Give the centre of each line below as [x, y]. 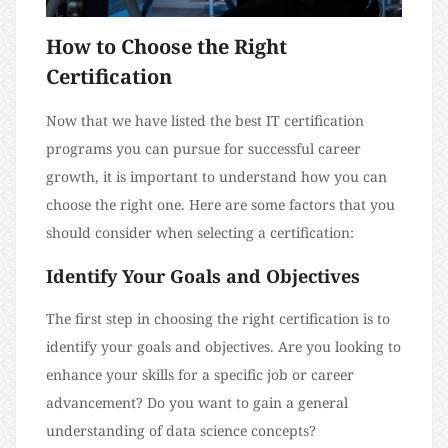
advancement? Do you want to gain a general [197, 403]
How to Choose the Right [166, 47]
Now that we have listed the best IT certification [205, 121]
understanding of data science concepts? [181, 431]
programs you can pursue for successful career [203, 149]
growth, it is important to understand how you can [216, 177]
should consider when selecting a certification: [200, 233]
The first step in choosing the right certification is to [218, 319]
